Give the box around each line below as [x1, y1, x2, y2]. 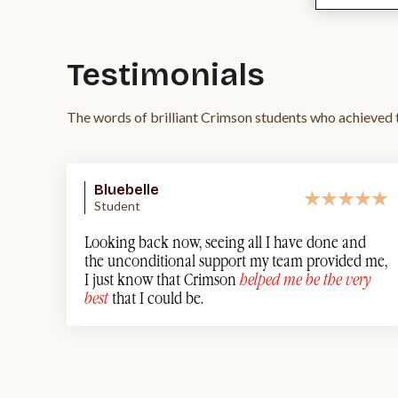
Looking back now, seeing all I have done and [84, 233, 366, 253]
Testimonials [67, 56, 265, 95]
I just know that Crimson [84, 270, 240, 291]
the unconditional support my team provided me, [84, 251, 387, 272]
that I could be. [108, 289, 203, 309]
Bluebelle [94, 181, 159, 199]
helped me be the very [240, 270, 371, 291]
